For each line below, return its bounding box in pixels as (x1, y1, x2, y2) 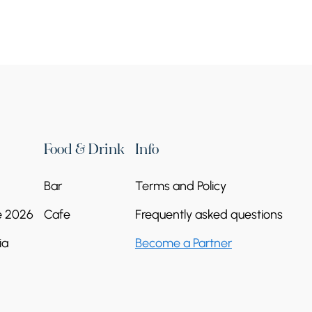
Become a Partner (134, 235, 232, 251)
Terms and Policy (134, 178, 226, 194)
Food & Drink (43, 143, 125, 158)
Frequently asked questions (134, 206, 283, 222)
